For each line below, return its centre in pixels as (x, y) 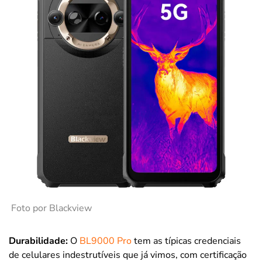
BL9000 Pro (106, 241)
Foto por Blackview (51, 208)
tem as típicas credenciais (186, 241)
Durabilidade (37, 241)
